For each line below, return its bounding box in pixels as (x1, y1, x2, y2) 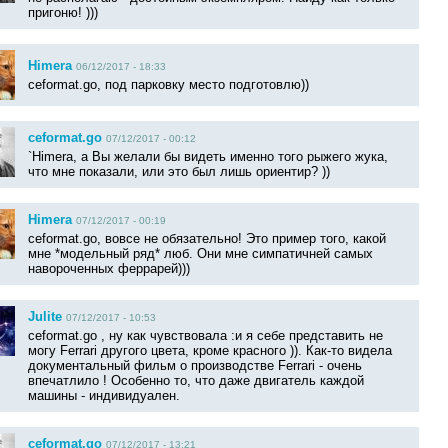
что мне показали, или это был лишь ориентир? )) (28, 164, 330, 180)
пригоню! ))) (28, 5, 98, 21)
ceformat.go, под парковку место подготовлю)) (28, 77, 309, 93)
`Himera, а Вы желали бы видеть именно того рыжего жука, (28, 149, 388, 165)
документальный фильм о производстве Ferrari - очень (28, 358, 362, 374)
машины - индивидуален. (28, 388, 180, 404)
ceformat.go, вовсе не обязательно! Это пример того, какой (28, 231, 386, 247)
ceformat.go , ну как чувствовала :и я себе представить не (28, 328, 383, 344)
